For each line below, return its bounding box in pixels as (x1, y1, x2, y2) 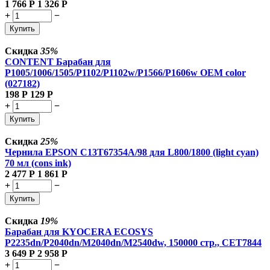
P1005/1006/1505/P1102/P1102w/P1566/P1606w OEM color (5, 67, 246, 78)
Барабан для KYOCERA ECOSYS (5, 226, 153, 237)
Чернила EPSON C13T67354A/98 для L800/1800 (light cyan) (5, 146, 259, 157)
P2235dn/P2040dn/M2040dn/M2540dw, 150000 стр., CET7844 (5, 237, 262, 248)
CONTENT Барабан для (5, 56, 111, 67)
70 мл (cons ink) (5, 157, 71, 168)
